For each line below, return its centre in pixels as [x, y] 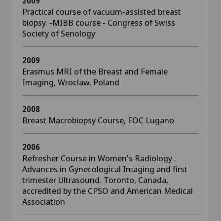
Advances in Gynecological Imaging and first [105, 169]
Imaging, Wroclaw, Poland [71, 82]
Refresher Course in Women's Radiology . [99, 158]
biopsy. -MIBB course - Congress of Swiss [99, 22]
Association [44, 202]
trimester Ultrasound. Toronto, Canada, [95, 180]
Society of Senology [59, 33]
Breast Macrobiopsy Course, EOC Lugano [98, 120]
